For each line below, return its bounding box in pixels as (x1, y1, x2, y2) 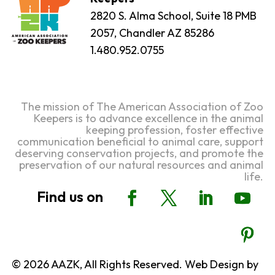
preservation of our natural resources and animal (18, 157, 263, 172)
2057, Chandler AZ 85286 (90, 25, 214, 40)
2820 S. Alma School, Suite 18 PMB (90, 8, 257, 23)
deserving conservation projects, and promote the (14, 145, 263, 160)
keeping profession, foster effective (85, 122, 263, 137)
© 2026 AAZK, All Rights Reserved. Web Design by (12, 257, 259, 271)
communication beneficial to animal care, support (17, 134, 263, 149)
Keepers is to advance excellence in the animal (33, 110, 263, 125)
